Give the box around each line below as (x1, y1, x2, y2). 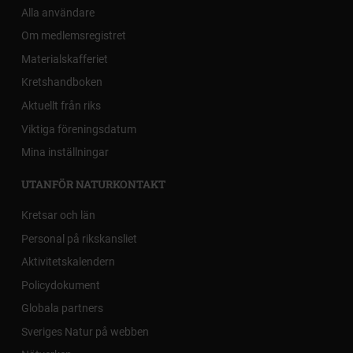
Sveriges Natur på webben (21, 325, 150, 338)
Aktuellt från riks (21, 99, 102, 112)
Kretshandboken (21, 76, 103, 89)
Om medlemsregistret (21, 29, 127, 43)
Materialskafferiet (21, 52, 109, 65)
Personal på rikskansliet (21, 232, 138, 245)
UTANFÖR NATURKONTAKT (21, 177, 166, 192)
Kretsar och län (21, 209, 96, 222)
